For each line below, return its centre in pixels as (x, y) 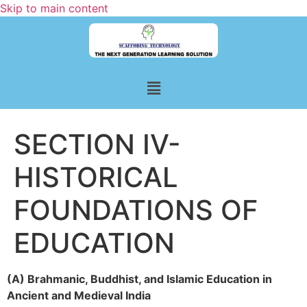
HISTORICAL (96, 177)
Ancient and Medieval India (79, 295)
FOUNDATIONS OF (136, 210)
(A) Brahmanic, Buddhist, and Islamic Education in (139, 279)
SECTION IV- (97, 144)
